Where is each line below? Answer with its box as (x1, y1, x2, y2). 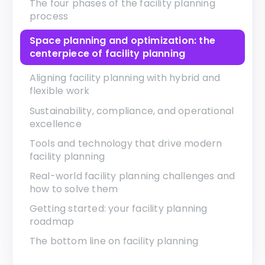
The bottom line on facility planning (29, 234, 198, 248)
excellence (29, 117, 82, 131)
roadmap (29, 215, 75, 229)
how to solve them (29, 182, 118, 196)
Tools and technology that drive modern (29, 136, 222, 150)
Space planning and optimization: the (29, 34, 215, 48)
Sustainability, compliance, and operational (29, 104, 234, 118)
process (29, 9, 69, 23)
